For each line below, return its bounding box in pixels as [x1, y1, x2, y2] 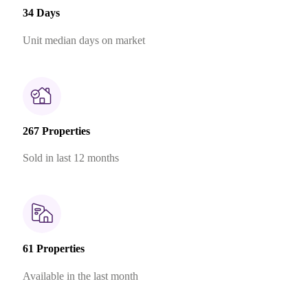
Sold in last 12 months [22, 152, 119, 164]
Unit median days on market [22, 34, 145, 46]
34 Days [22, 7, 60, 19]
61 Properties [22, 243, 85, 255]
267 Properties [22, 124, 90, 137]
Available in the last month [22, 269, 138, 282]
